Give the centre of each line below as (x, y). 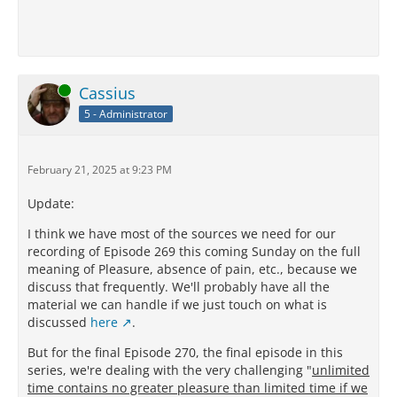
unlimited (341, 370)
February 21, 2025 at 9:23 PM (100, 170)
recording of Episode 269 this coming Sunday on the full (194, 252)
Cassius (107, 93)
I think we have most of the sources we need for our (182, 234)
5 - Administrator (126, 113)
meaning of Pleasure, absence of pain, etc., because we (192, 269)
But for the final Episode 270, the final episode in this (185, 353)
